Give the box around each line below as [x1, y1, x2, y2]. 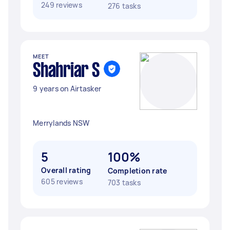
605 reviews [41, 177, 83, 186]
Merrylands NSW [33, 118, 90, 128]
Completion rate [107, 166, 167, 176]
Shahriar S [33, 62, 100, 81]
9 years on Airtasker [33, 84, 101, 93]
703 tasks [107, 178, 141, 187]
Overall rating [41, 165, 91, 175]
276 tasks [107, 1, 141, 11]
